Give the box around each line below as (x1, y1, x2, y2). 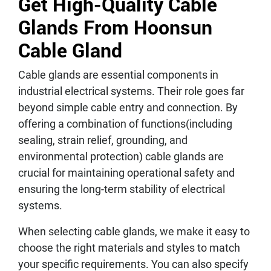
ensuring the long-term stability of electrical (18, 183, 225, 196)
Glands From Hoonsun (18, 14, 212, 41)
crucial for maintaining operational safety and (18, 166, 235, 180)
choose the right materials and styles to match (18, 241, 240, 255)
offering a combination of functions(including (18, 117, 232, 131)
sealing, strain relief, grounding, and (18, 134, 188, 147)
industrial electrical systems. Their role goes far (18, 85, 244, 98)
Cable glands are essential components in (18, 68, 218, 82)
